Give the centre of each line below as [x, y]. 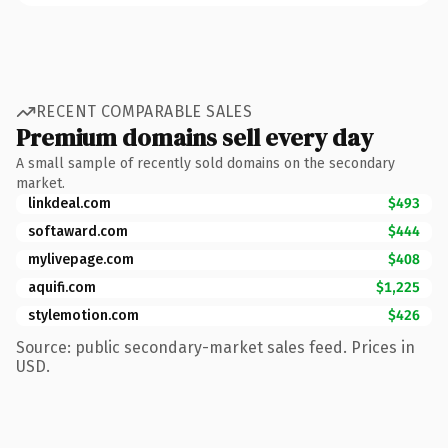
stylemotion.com [83, 315]
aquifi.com [62, 287]
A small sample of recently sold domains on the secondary [205, 163]
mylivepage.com [81, 259]
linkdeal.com [69, 203]
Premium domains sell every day [194, 137]
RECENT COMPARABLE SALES [144, 111]
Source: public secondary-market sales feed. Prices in [215, 347]
